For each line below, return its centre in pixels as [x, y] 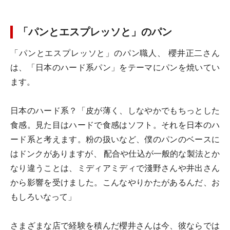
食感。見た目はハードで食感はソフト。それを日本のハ [115, 125]
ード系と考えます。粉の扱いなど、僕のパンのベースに [115, 139]
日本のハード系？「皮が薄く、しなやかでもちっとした [115, 111]
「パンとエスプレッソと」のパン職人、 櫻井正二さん [115, 53]
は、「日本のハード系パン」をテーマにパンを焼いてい [115, 68]
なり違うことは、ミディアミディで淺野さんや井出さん [115, 168]
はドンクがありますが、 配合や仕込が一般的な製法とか [115, 154]
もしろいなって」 [43, 197]
